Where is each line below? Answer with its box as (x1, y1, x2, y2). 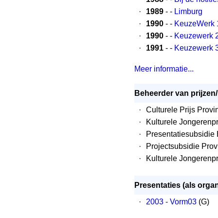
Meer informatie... (134, 65, 194, 73)
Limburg (174, 7, 202, 16)
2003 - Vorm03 (146, 198, 197, 206)
